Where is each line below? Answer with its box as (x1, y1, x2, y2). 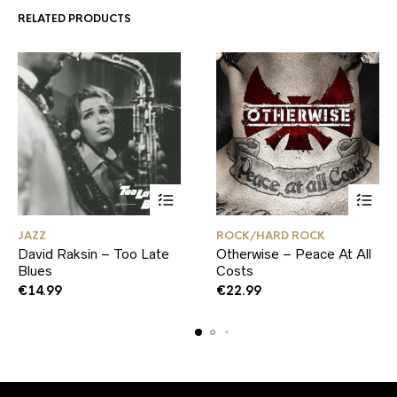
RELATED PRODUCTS (18, 11, 131, 26)
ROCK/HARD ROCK (216, 228, 325, 243)
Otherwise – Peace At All (216, 245, 371, 261)
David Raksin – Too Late (18, 245, 169, 261)
